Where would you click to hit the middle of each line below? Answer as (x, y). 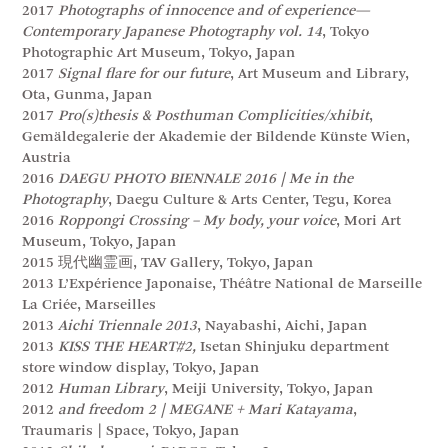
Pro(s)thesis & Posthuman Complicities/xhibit (214, 116)
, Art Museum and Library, (320, 74)
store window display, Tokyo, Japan (141, 368)
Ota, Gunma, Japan (87, 95)
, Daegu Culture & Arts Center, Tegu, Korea (250, 200)
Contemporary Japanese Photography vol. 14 (172, 32)
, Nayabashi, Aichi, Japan (282, 326)
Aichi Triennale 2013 (128, 326)
